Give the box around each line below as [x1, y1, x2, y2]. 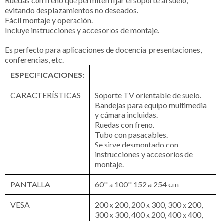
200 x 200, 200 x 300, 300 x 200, [95, 199, 203, 209]
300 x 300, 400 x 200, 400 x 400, [95, 209, 203, 219]
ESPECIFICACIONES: [10, 70, 84, 79]
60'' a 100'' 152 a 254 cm [95, 179, 179, 189]
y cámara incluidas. [95, 110, 158, 119]
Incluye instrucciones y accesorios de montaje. [5, 25, 159, 35]
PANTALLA [10, 179, 50, 189]
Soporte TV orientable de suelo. [95, 90, 201, 100]
